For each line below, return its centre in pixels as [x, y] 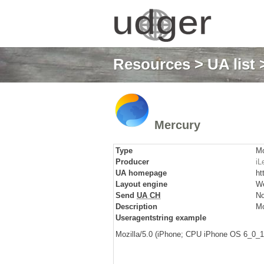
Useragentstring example [161, 218]
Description [136, 207]
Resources [152, 64]
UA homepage [141, 173]
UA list [231, 64]
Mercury [176, 125]
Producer [132, 162]
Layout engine [141, 184]
